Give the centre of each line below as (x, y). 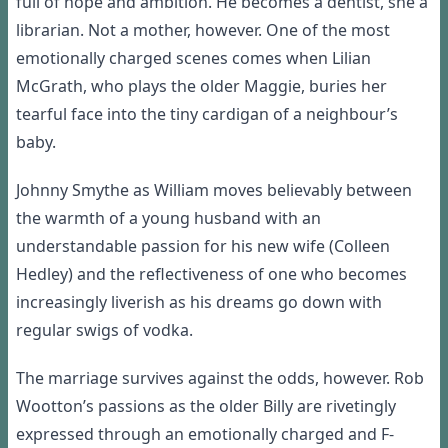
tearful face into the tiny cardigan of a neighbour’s (207, 114)
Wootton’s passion (86, 406)
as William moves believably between (270, 190)
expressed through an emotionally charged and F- (205, 434)
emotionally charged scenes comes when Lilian (193, 58)
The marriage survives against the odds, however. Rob (220, 378)
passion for (184, 246)
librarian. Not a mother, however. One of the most (203, 30)
